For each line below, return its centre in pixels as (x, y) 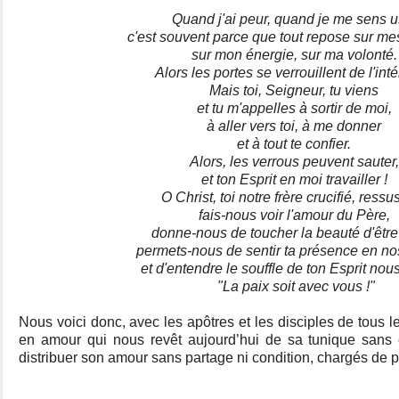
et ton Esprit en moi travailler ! (296, 179)
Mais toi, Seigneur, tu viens (296, 90)
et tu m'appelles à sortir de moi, (296, 108)
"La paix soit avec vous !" (296, 286)
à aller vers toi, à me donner (296, 126)
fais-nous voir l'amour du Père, (296, 215)
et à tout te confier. (296, 144)
